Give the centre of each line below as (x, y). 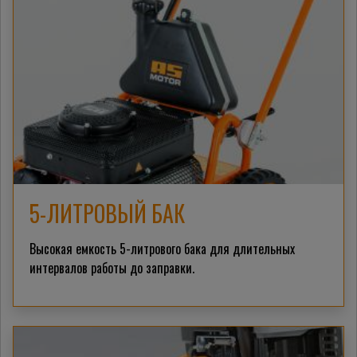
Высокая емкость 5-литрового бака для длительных (162, 248)
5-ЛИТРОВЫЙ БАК (107, 213)
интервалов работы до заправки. (112, 267)
